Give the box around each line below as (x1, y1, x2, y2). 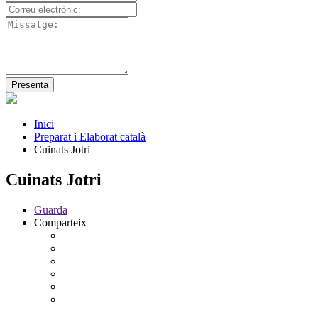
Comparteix (34, 216, 87, 229)
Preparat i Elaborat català (34, 130, 146, 143)
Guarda (34, 203, 67, 216)
